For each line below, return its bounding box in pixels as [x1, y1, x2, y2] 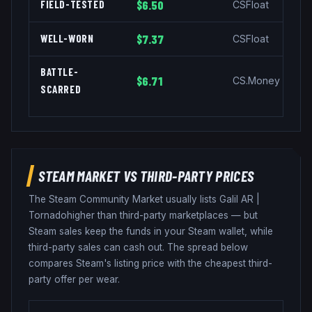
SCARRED [40, 83, 81, 96]
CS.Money [233, 75, 280, 87]
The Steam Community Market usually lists [29, 194, 219, 205]
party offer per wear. [29, 274, 120, 286]
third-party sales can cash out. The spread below [29, 242, 248, 253]
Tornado [29, 210, 67, 221]
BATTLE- [40, 65, 79, 79]
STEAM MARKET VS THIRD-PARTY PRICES [38, 166, 254, 185]
